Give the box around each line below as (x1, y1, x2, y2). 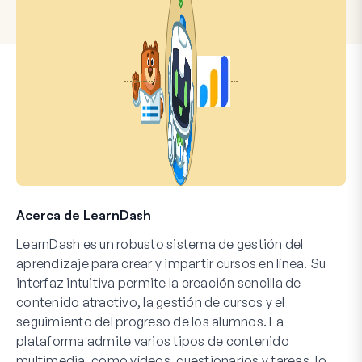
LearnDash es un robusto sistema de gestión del (16, 235, 304, 252)
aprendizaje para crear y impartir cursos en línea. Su (16, 255, 326, 271)
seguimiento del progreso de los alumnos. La (16, 313, 284, 330)
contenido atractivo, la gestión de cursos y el (16, 293, 285, 310)
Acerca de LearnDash (16, 206, 151, 223)
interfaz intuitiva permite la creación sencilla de (16, 274, 301, 291)
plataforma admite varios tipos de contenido (16, 332, 289, 349)
